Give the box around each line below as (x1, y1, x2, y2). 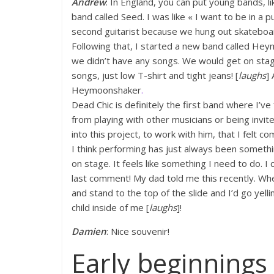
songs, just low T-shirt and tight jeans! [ (72, 69, 239, 82)
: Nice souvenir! (106, 225, 169, 238)
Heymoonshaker (72, 84, 141, 97)
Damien (72, 225, 106, 238)
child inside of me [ (72, 201, 149, 214)
